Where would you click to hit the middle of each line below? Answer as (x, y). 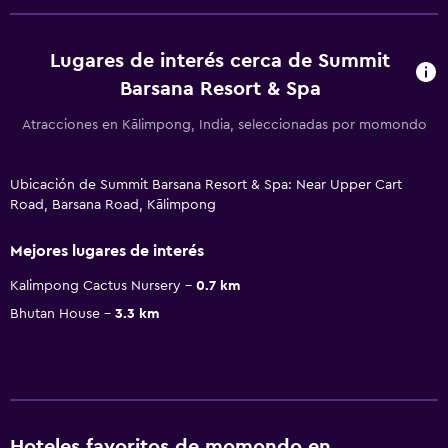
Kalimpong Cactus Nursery (95, 285)
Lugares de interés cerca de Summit (220, 60)
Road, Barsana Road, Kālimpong (113, 204)
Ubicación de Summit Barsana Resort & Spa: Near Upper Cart (206, 184)
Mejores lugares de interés (107, 250)
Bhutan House (55, 313)
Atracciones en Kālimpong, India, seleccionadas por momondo (224, 124)
